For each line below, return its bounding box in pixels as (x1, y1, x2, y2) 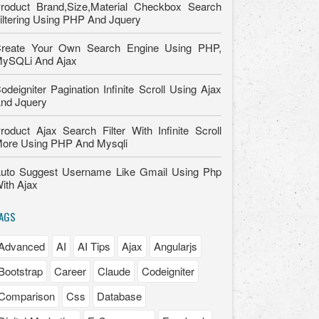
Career (54, 263, 86, 279)
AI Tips (78, 239, 110, 254)
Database (97, 288, 142, 304)
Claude (98, 263, 130, 279)
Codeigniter (142, 263, 194, 279)
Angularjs (154, 239, 197, 254)
